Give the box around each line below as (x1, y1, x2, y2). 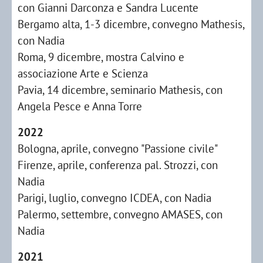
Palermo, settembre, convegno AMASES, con (18, 207, 222, 221)
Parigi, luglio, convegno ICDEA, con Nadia (18, 190, 211, 205)
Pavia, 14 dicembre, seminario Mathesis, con (18, 82, 222, 97)
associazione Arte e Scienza (18, 66, 148, 80)
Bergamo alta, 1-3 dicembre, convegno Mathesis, (18, 16, 244, 31)
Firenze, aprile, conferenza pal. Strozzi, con (18, 157, 218, 172)
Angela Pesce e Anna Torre (18, 99, 145, 113)
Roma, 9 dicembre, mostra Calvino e (18, 49, 184, 64)
